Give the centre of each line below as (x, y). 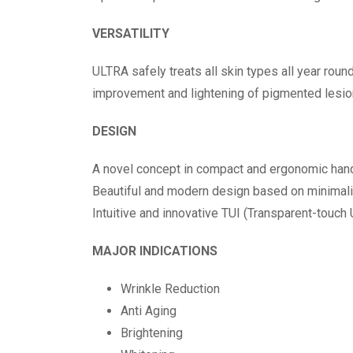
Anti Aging (149, 311)
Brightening (152, 333)
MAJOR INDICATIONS (155, 251)
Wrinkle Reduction (170, 289)
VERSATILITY (131, 34)
